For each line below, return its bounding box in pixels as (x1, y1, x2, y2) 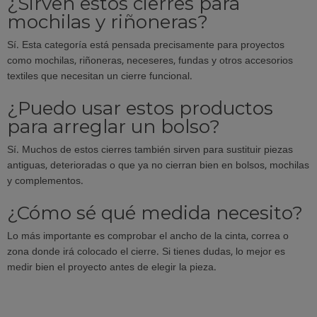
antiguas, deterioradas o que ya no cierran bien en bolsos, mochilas (7, 158, 309, 175)
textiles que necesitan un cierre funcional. (7, 69, 192, 86)
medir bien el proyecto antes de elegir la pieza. (7, 260, 217, 277)
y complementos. (7, 173, 83, 190)
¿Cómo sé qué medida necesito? (7, 202, 303, 225)
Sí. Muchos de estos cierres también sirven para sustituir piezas (7, 142, 293, 159)
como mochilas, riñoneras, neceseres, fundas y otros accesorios (7, 53, 293, 70)
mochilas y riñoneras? (7, 11, 208, 34)
